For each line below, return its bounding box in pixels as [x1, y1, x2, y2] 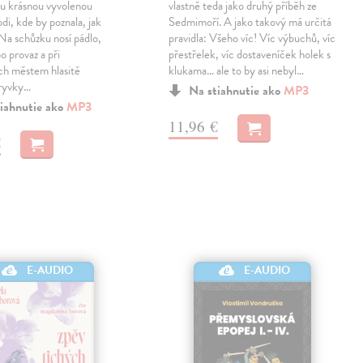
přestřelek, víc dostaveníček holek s [169, 45, 331, 63]
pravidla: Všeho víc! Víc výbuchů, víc [169, 28, 336, 47]
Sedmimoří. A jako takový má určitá [169, 12, 332, 31]
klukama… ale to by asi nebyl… [169, 61, 305, 79]
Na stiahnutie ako [189, 80, 284, 100]
